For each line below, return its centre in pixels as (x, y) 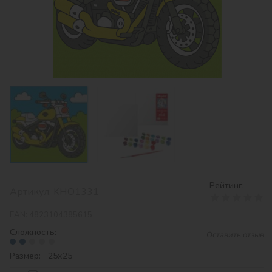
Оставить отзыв (235, 235)
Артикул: (32, 192)
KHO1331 (76, 192)
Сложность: (33, 233)
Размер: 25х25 (41, 256)
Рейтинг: (227, 186)
